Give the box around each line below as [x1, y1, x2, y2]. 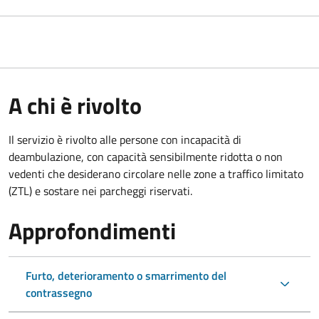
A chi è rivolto [9, 88, 142, 122]
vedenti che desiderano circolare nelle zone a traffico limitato [9, 164, 303, 182]
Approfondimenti [9, 213, 176, 248]
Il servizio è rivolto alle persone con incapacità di [9, 130, 241, 148]
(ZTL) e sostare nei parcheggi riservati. [9, 182, 192, 199]
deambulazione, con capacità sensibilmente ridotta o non [9, 147, 283, 165]
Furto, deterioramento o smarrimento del [26, 266, 226, 284]
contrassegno [26, 283, 92, 301]
